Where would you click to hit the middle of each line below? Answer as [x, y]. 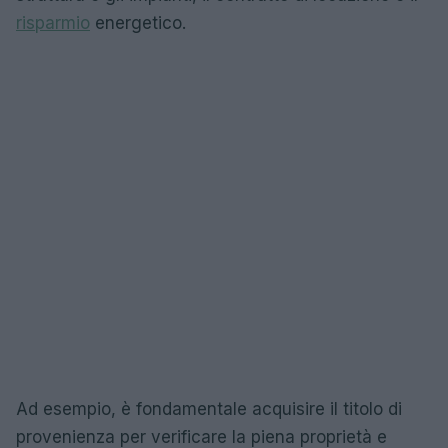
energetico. [138, 23]
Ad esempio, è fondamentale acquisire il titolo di [209, 409]
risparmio [53, 23]
